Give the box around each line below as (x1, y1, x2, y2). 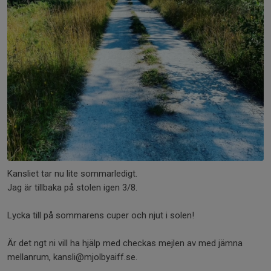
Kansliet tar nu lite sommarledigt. (7, 168, 137, 179)
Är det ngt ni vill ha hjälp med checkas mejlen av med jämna (7, 238, 243, 249)
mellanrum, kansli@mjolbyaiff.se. (7, 252, 137, 263)
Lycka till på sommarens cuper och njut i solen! (7, 210, 194, 221)
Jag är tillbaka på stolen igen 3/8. (7, 182, 137, 193)
